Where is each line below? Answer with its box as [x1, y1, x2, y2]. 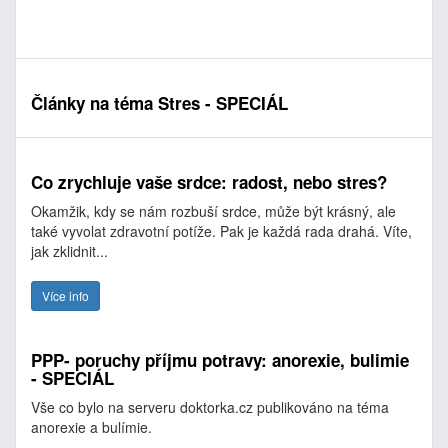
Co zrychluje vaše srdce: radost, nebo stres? [31, 170, 387, 194]
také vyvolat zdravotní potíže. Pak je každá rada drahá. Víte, [31, 221, 412, 241]
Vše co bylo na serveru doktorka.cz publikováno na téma [31, 397, 389, 417]
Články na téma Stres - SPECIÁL [31, 91, 288, 115]
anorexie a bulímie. [31, 417, 152, 437]
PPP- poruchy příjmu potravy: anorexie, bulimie [31, 348, 409, 372]
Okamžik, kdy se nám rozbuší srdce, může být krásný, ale [31, 201, 396, 221]
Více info [42, 287, 89, 304]
